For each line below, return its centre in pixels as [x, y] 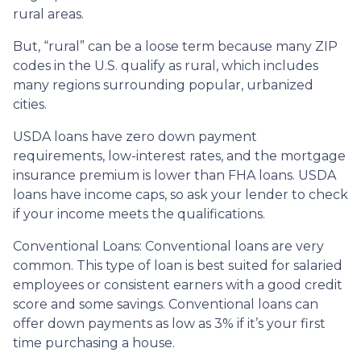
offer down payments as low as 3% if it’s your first [169, 323]
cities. [30, 104]
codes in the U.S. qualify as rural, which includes [166, 65]
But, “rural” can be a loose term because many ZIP [175, 46]
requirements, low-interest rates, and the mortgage [179, 156]
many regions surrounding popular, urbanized [163, 85]
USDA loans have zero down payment [135, 136]
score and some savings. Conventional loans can [166, 304]
